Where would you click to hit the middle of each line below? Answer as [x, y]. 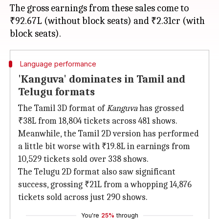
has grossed [161, 108]
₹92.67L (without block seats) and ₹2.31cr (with [107, 21]
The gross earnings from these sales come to [99, 8]
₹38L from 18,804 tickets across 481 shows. [98, 121]
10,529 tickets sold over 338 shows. [83, 159]
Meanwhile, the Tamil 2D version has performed [109, 134]
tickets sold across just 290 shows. [83, 197]
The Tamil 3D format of [62, 108]
